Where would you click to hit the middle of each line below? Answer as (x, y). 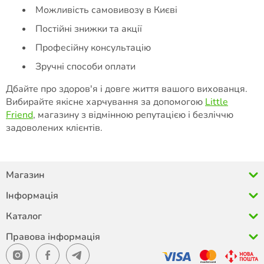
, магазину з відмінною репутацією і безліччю (133, 115)
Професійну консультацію (93, 48)
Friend (19, 115)
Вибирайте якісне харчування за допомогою (105, 102)
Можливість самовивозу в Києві (106, 10)
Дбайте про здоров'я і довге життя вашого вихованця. (127, 89)
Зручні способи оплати (85, 67)
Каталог (24, 217)
